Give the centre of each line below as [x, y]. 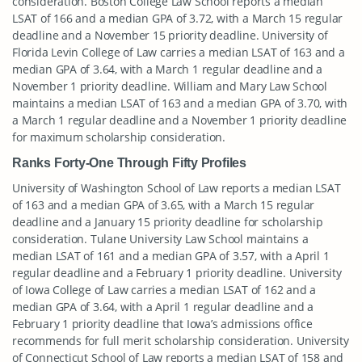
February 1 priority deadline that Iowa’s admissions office [162, 324]
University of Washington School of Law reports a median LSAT [177, 188]
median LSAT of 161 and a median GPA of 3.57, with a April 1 [171, 256]
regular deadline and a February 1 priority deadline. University [177, 273]
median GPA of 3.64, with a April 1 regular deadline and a [163, 307]
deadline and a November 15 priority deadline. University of [170, 35]
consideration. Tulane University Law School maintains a [160, 239]
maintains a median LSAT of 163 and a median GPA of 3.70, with [180, 103]
